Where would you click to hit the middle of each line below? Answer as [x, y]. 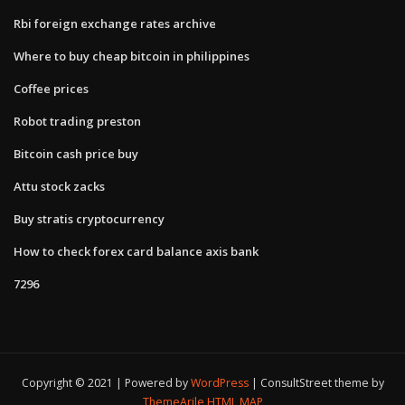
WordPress [219, 383]
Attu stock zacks [59, 186]
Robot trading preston [77, 121]
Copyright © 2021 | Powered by [106, 383]
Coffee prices [51, 88]
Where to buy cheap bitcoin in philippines [132, 56]
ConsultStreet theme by [322, 383]
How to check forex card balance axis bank [136, 251]
